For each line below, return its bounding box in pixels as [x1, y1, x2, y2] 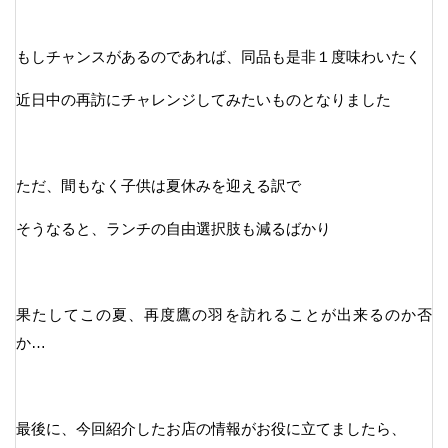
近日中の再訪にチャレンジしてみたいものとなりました [16, 90, 391, 108]
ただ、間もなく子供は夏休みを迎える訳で [16, 176, 301, 194]
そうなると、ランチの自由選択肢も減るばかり [16, 219, 331, 237]
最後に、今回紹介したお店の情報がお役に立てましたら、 [16, 419, 406, 437]
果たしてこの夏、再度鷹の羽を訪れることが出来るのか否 [16, 305, 432, 323]
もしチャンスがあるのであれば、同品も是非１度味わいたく [16, 47, 421, 65]
